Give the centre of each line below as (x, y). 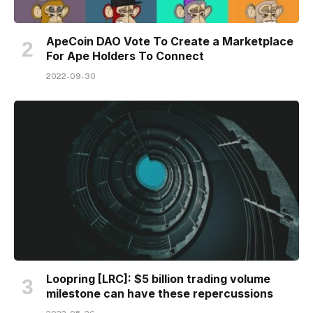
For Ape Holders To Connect (125, 56)
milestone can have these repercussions (160, 293)
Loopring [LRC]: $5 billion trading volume (158, 279)
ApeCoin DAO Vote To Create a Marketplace (170, 41)
